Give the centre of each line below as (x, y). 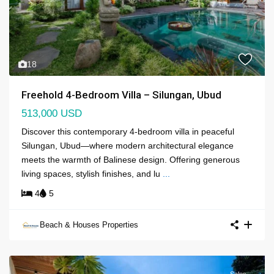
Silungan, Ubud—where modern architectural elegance (128, 145)
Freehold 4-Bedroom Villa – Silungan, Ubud (121, 94)
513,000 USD (52, 113)
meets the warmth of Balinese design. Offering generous (131, 159)
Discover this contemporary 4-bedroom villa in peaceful (128, 131)
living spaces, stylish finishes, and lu (92, 173)
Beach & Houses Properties (89, 224)
